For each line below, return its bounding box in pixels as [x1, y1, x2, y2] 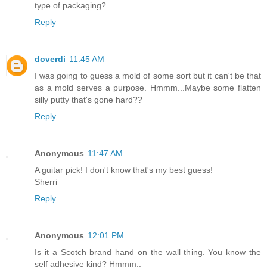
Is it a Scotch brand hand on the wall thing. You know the [35, 247, 261, 257]
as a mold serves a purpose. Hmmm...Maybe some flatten [35, 83, 261, 93]
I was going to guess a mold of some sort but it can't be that [35, 71, 261, 81]
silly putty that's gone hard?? [35, 95, 142, 105]
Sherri [35, 177, 57, 187]
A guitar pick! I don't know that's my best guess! [35, 165, 213, 175]
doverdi [35, 54, 66, 64]
